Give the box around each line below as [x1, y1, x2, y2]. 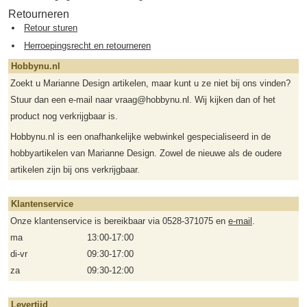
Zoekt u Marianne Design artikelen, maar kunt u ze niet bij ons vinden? [10, 78, 291, 89]
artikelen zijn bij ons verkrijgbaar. [10, 164, 140, 175]
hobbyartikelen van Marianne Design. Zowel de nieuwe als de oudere [10, 148, 282, 159]
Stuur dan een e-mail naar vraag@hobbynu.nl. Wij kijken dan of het [10, 95, 275, 106]
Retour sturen [24, 23, 77, 34]
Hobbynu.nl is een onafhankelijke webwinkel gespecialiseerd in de [10, 132, 271, 143]
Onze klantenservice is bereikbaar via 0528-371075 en [10, 216, 228, 227]
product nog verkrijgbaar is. [10, 111, 118, 122]
